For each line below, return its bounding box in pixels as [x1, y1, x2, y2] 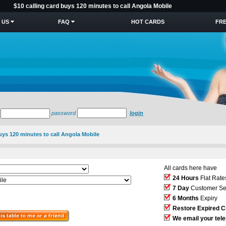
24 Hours [173, 175, 199, 182]
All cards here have [164, 164, 217, 172]
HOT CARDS [131, 19, 164, 25]
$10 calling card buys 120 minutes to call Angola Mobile [13, 3, 172, 10]
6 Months [173, 195, 199, 202]
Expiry [199, 195, 217, 202]
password [50, 110, 77, 116]
